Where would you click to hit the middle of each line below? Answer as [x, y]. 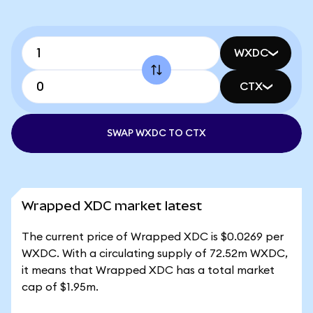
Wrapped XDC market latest [112, 206]
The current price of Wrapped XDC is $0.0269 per [153, 237]
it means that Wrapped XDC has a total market [148, 270]
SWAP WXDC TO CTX [156, 133]
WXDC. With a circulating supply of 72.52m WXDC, [155, 254]
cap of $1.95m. [60, 287]
